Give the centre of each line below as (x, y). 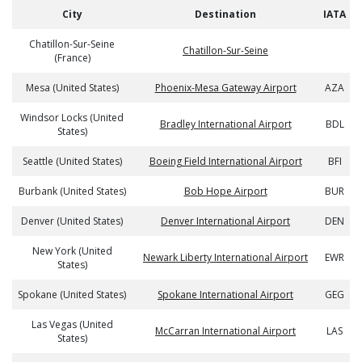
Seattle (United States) (72, 161)
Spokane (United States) (72, 295)
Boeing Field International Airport (225, 161)
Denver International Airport (225, 221)
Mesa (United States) (72, 88)
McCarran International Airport (225, 331)
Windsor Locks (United (72, 118)
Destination (225, 14)
